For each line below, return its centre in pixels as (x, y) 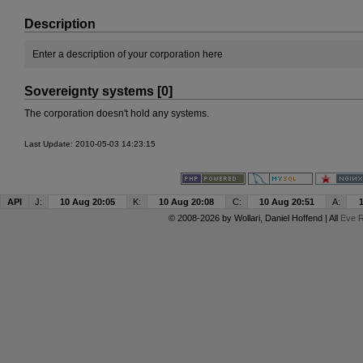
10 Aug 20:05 (88, 202)
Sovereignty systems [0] (98, 91)
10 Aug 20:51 (287, 202)
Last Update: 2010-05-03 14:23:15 (90, 144)
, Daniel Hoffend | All (300, 218)
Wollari (247, 218)
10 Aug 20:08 (186, 202)
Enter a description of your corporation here (128, 54)
